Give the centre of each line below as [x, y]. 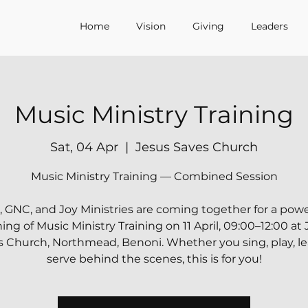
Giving [208, 26]
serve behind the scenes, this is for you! [154, 259]
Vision [151, 26]
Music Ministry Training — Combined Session [154, 176]
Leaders [269, 26]
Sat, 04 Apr [84, 147]
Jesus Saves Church [197, 147]
